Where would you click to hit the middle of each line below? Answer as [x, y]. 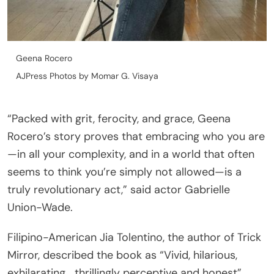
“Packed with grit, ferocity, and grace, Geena [119, 119]
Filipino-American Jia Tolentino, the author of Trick [134, 238]
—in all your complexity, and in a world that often [131, 154]
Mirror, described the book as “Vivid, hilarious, [122, 255]
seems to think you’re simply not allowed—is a [124, 172]
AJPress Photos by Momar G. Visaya [87, 76]
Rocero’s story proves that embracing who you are [136, 137]
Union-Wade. [40, 208]
